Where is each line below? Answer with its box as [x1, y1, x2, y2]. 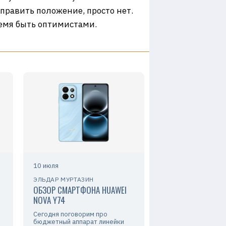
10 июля [33, 161, 59, 170]
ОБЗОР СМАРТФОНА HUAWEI [33, 184, 127, 196]
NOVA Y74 [33, 194, 65, 206]
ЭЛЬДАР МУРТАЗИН [33, 176, 94, 183]
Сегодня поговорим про [33, 210, 107, 218]
